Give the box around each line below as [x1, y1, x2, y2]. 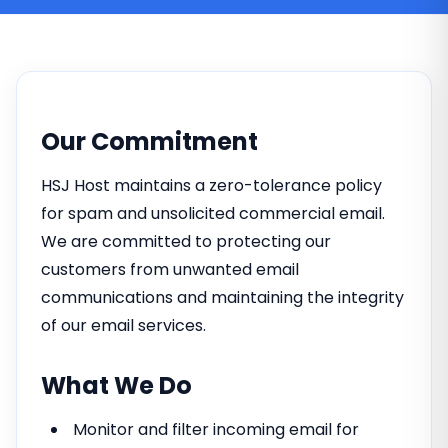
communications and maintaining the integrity [41, 286, 404, 309]
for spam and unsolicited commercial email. [41, 202, 385, 225]
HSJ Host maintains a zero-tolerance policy [41, 174, 382, 197]
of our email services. [41, 314, 206, 337]
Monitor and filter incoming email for [73, 418, 359, 441]
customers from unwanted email [41, 258, 299, 281]
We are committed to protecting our [41, 230, 331, 253]
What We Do [41, 369, 192, 402]
